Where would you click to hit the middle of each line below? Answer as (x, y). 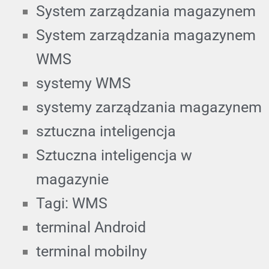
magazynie (72, 179)
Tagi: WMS (72, 203)
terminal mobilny (92, 251)
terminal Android (91, 227)
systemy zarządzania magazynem (149, 107)
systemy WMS (83, 83)
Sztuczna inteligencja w (114, 155)
